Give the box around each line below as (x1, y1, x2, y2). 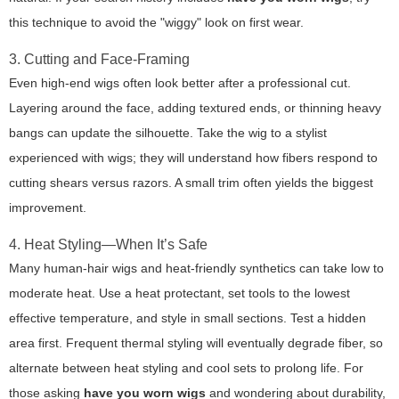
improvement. (9, 200, 86, 216)
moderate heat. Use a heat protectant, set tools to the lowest (9, 286, 350, 301)
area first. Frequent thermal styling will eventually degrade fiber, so (9, 336, 383, 351)
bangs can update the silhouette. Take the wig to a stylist (9, 126, 327, 141)
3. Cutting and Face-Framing (9, 52, 190, 68)
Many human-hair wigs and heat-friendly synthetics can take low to (9, 261, 384, 276)
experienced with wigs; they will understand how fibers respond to (9, 151, 378, 166)
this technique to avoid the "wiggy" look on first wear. (9, 15, 304, 30)
